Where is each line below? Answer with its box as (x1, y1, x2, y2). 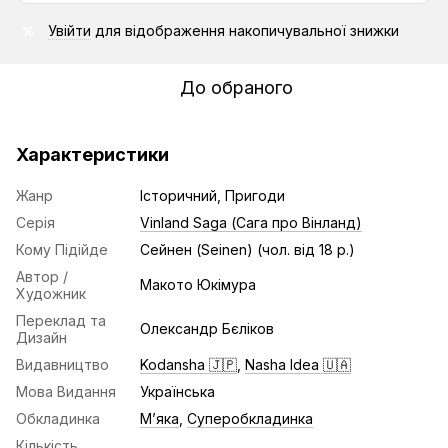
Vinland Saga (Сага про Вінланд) (140, 214, 362, 231)
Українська (140, 383, 215, 400)
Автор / (16, 268, 68, 285)
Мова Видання (16, 383, 116, 400)
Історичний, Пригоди (140, 187, 285, 204)
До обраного (179, 77, 293, 98)
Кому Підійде (16, 241, 108, 258)
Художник (16, 285, 86, 302)
